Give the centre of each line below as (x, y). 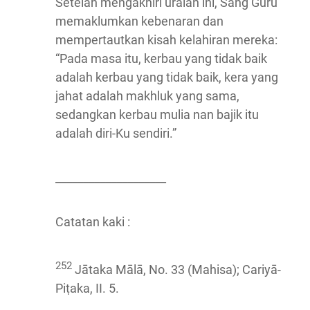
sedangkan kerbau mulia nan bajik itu (157, 115)
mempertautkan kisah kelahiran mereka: (166, 40)
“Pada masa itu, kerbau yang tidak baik (161, 59)
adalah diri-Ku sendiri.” (116, 134)
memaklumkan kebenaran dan (139, 21)
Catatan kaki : (93, 222)
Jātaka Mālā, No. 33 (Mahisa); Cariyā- (176, 270)
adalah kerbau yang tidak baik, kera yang (167, 77)
